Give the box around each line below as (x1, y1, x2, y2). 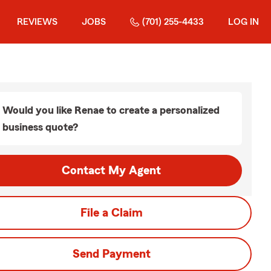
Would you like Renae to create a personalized (2, 105, 220, 116)
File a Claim (80, 207, 143, 219)
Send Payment (72, 248, 151, 260)
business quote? (2, 122, 78, 132)
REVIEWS (17, 17, 57, 27)
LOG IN (228, 17, 259, 27)
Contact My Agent (62, 165, 161, 177)
